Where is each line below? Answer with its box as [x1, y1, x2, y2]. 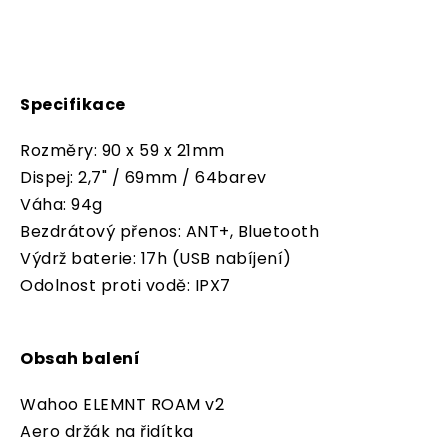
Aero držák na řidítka [20, 420, 194, 444]
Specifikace [20, 93, 126, 117]
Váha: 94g [20, 193, 103, 217]
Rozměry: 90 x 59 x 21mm [20, 139, 225, 163]
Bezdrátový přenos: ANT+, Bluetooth [20, 220, 319, 244]
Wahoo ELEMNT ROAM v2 [20, 393, 224, 417]
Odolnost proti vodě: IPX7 [20, 274, 231, 298]
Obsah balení [20, 347, 140, 371]
